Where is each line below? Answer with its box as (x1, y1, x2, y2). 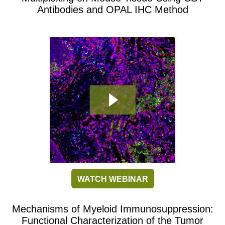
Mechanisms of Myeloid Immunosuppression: (12, 203, 213, 215)
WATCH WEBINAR (77, 175, 148, 184)
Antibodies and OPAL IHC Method (37, 4, 188, 16)
